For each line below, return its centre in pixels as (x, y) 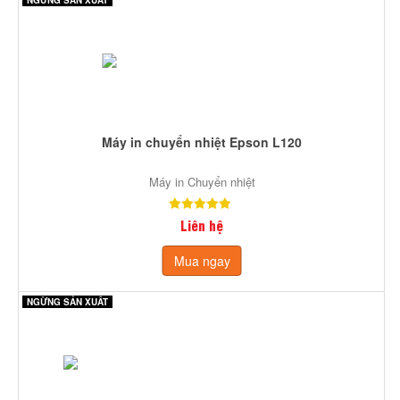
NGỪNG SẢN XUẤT (67, 301)
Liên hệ (202, 225)
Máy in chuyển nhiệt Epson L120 (202, 142)
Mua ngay (202, 260)
